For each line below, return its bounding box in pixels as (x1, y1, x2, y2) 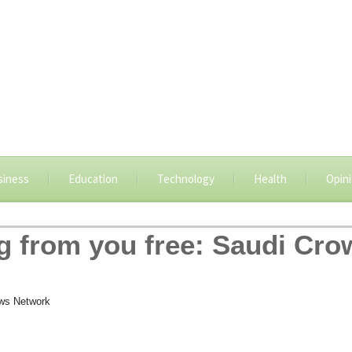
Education (68, 171, 118, 186)
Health (253, 171, 287, 186)
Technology (156, 171, 214, 186)
